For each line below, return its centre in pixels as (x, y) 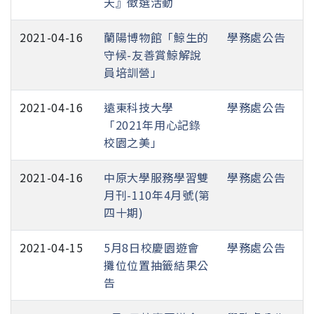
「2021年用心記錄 (152, 125)
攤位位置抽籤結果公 (156, 265)
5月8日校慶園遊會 (151, 248)
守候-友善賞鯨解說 (153, 55)
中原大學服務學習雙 (156, 178)
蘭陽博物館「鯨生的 (156, 37)
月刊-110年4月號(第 (157, 195)
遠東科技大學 (139, 108)
